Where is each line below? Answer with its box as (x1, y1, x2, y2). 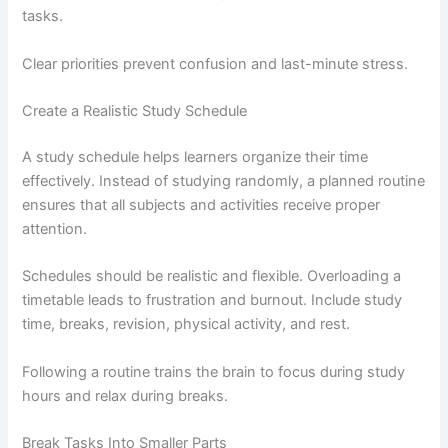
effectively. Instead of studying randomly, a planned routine (22, 171, 426, 190)
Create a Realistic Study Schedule (22, 101, 248, 120)
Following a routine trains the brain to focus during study (22, 362, 406, 381)
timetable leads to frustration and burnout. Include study (22, 291, 403, 310)
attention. (22, 219, 88, 238)
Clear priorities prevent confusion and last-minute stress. (22, 54, 409, 73)
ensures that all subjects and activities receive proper (22, 195, 381, 214)
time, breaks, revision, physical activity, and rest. (22, 315, 351, 334)
